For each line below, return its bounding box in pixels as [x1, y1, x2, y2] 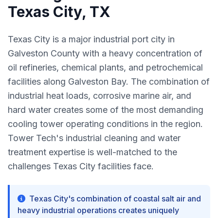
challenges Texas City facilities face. [8, 161, 154, 171]
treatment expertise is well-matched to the [8, 147, 177, 157]
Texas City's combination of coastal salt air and [29, 194, 201, 203]
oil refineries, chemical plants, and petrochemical [8, 62, 203, 73]
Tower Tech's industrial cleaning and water [8, 133, 181, 143]
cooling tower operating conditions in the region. [8, 119, 203, 129]
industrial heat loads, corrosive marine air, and [8, 91, 191, 101]
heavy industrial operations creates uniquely [18, 205, 179, 215]
